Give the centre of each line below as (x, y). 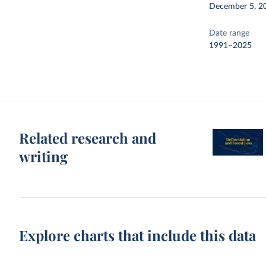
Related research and (88, 138)
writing (44, 156)
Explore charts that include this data (138, 235)
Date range (229, 33)
